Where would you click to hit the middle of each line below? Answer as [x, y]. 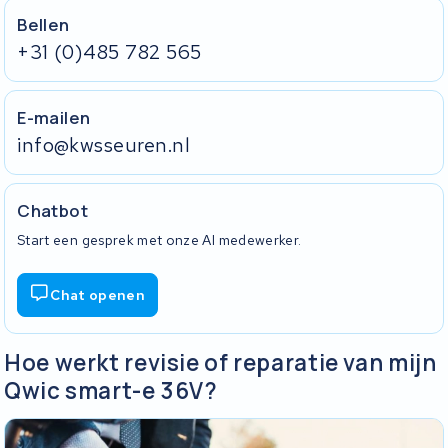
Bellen [43, 24]
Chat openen [98, 295]
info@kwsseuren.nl [104, 144]
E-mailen [54, 117]
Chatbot [53, 210]
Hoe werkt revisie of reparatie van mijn [220, 362]
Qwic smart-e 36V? [111, 390]
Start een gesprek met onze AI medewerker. [159, 240]
